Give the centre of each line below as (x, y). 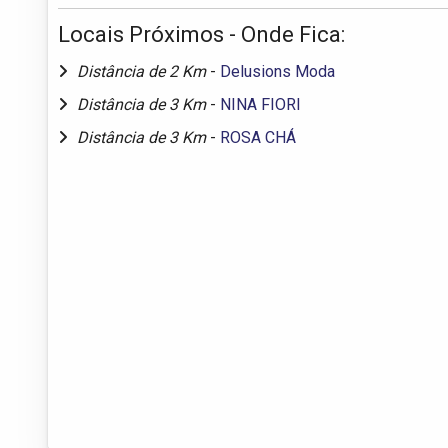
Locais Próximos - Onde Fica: (201, 34)
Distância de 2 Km (143, 71)
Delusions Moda (277, 71)
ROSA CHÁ (258, 137)
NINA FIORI (260, 104)
